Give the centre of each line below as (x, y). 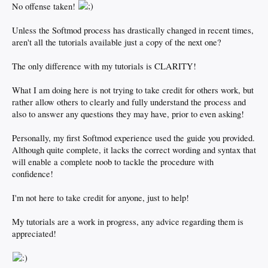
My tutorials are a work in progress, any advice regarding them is (128, 222)
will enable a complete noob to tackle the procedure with (113, 162)
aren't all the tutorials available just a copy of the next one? (117, 42)
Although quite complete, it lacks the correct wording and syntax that (134, 150)
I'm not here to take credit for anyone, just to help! (100, 198)
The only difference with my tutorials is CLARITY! (104, 66)
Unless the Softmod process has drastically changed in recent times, (133, 31)
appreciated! (34, 234)
